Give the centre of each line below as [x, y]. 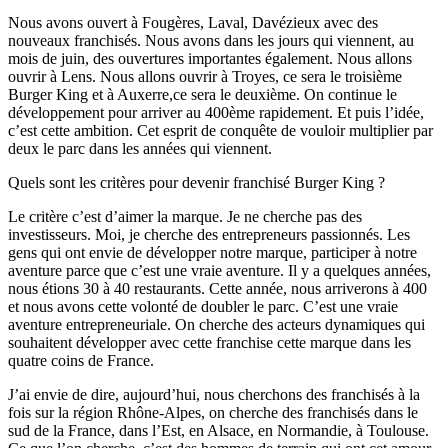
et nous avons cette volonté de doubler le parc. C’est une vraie [203, 307]
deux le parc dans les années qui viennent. [140, 149]
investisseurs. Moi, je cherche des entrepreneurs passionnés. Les [209, 235]
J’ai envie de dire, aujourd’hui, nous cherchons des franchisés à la [214, 395]
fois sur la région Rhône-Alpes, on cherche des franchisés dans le [213, 413]
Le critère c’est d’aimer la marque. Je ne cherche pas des [185, 217]
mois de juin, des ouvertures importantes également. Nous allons [210, 59]
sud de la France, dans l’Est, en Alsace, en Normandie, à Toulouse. [218, 431]
